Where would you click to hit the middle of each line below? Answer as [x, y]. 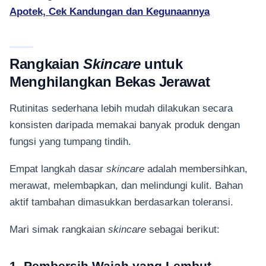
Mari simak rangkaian [59, 229]
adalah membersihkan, [196, 168]
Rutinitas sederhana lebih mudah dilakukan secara [121, 108]
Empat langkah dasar [58, 168]
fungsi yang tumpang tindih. [72, 141]
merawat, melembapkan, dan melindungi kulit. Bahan [126, 185]
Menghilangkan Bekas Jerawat [110, 82]
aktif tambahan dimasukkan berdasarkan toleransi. [123, 202]
